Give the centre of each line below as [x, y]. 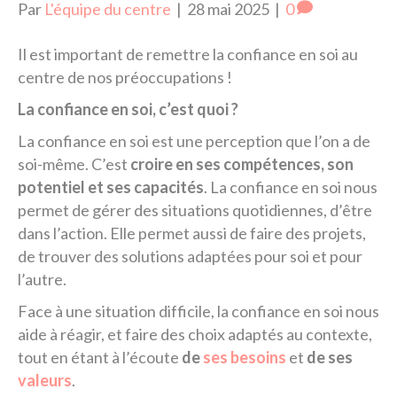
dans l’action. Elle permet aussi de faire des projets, [192, 233]
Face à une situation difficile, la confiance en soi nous [198, 311]
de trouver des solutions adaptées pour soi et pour [190, 256]
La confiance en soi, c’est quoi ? [128, 109]
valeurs [45, 380]
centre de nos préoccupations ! [125, 77]
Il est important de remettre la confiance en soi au [188, 54]
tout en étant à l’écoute [100, 357]
